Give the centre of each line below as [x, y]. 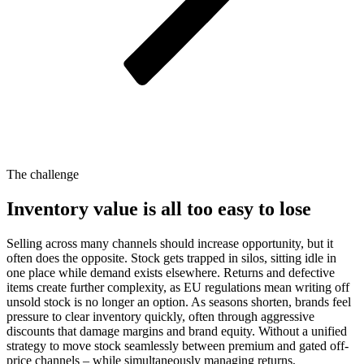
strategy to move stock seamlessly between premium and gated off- [178, 345]
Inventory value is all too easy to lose [159, 209]
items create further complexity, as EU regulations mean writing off [178, 287]
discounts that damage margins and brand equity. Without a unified [177, 331]
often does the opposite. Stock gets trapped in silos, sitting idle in [171, 258]
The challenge [43, 175]
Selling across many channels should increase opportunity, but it [170, 243]
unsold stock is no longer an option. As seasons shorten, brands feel [179, 301]
